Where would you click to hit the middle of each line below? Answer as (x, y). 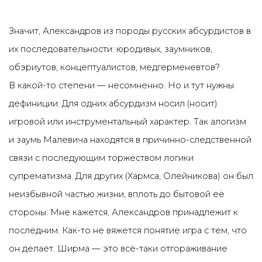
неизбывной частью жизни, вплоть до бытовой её (117, 194)
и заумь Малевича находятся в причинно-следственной (130, 140)
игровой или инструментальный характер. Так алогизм (127, 122)
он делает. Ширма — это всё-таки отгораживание (118, 249)
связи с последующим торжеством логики (101, 158)
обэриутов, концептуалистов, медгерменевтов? (114, 67)
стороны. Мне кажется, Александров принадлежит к (123, 212)
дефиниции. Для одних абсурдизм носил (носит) (113, 104)
